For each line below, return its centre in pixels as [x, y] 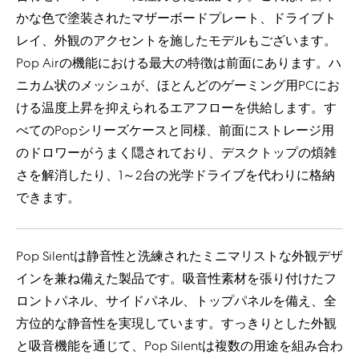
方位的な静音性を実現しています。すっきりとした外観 [176, 323]
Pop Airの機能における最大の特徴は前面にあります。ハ [179, 63]
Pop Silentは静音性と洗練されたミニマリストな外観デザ [179, 256]
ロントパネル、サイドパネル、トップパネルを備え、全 [176, 301]
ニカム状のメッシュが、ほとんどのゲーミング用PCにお [178, 85]
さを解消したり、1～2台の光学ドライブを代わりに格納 [175, 175]
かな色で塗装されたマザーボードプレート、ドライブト [176, 18]
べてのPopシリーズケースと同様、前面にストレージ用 [175, 130]
